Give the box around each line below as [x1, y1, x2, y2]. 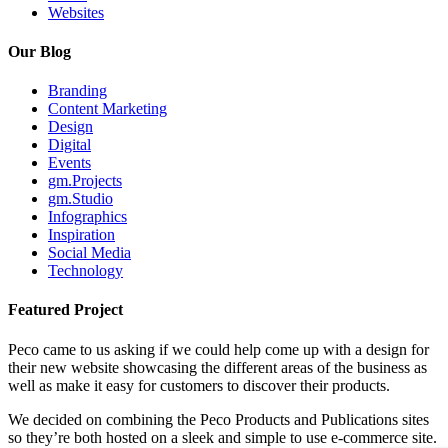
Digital [48, 136, 91, 154]
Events [48, 154, 91, 172]
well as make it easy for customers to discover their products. [8, 376, 390, 394]
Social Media [48, 244, 131, 262]
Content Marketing [48, 100, 167, 118]
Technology [48, 262, 123, 280]
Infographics [48, 208, 127, 226]
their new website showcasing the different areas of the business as [8, 358, 427, 376]
